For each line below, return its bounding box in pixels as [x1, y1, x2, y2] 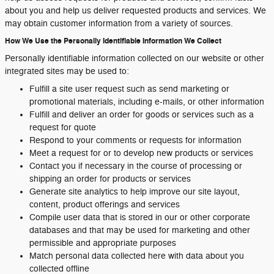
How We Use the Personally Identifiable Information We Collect [5, 35, 221, 46]
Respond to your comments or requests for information [29, 135, 242, 146]
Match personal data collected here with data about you [29, 251, 244, 261]
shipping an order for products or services [29, 174, 191, 184]
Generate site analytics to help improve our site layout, [29, 187, 240, 197]
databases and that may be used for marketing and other [29, 225, 250, 235]
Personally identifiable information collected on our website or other [5, 53, 264, 64]
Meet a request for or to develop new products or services [29, 148, 253, 158]
